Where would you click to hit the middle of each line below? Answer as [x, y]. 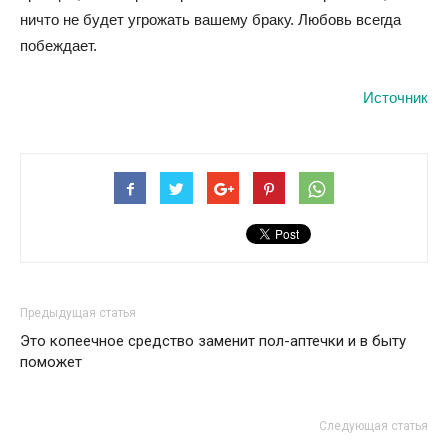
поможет [51, 362]
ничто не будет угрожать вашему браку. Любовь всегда [210, 19]
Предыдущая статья [78, 313]
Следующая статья [373, 426]
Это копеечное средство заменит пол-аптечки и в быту [213, 341]
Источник [395, 97]
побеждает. [58, 45]
